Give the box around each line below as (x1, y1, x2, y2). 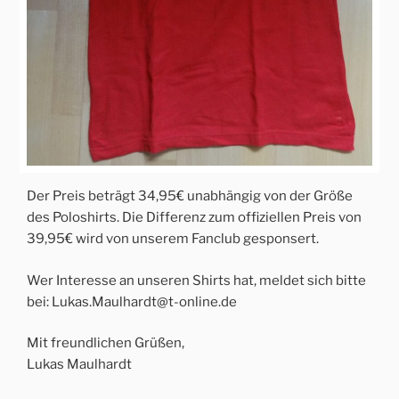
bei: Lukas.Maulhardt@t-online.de (27, 293, 237, 310)
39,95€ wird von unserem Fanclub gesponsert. (27, 231, 319, 248)
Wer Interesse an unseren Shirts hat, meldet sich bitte (27, 272, 366, 289)
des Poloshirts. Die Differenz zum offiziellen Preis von (27, 209, 362, 226)
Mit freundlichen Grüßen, (27, 335, 184, 352)
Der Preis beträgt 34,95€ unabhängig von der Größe (27, 188, 353, 205)
